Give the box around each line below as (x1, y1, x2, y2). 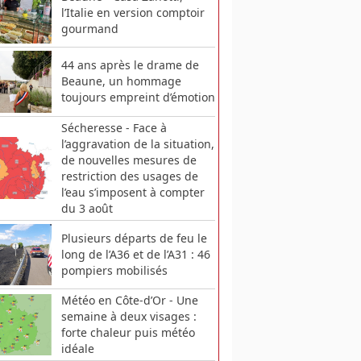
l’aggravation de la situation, (60, 135, 214, 151)
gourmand (60, 21, 118, 37)
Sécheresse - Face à (60, 119, 167, 135)
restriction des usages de (60, 168, 198, 184)
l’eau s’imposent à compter (60, 184, 205, 200)
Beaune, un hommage (60, 73, 181, 89)
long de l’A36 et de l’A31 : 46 (60, 246, 210, 262)
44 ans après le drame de (60, 57, 199, 73)
